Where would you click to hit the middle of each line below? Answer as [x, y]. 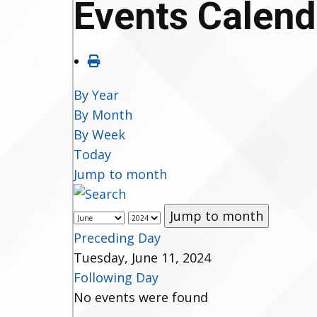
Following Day [116, 277]
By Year [96, 95]
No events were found [141, 297]
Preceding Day [117, 238]
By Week [99, 134]
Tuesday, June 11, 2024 [142, 258]
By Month [103, 115]
